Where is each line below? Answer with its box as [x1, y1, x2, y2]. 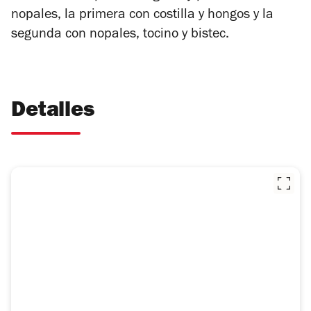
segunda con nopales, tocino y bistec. [11, 28, 233, 43]
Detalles [11, 101, 94, 124]
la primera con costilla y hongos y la [65, 9, 274, 24]
